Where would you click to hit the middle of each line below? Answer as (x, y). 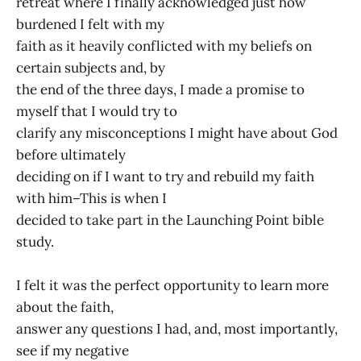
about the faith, (65, 307)
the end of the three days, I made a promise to (160, 89)
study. (35, 241)
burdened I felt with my (90, 24)
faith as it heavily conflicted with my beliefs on (164, 46)
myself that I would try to (97, 111)
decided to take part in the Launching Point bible (170, 220)
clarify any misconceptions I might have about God (177, 133)
